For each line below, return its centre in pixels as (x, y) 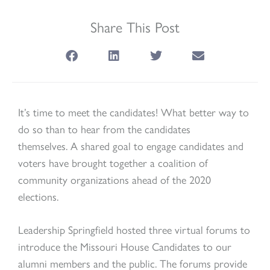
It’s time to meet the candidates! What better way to (133, 111)
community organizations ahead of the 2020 (115, 179)
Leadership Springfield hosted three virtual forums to (134, 229)
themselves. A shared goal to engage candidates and (131, 145)
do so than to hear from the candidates (104, 128)
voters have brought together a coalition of (113, 162)
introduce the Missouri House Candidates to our (125, 246)
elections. (40, 196)
